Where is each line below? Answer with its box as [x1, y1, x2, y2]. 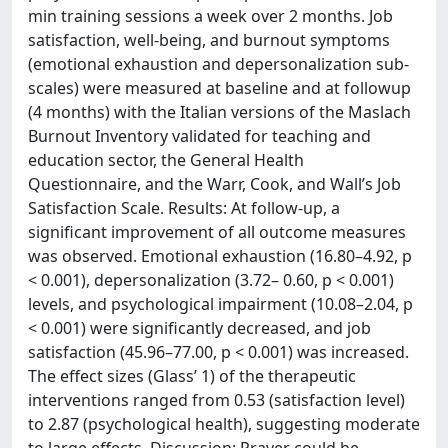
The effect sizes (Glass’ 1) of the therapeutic [28, 365, 356, 387]
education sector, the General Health [28, 149, 304, 171]
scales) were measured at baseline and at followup [28, 77, 411, 99]
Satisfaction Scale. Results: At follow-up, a [28, 197, 340, 219]
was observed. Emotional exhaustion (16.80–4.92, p [28, 245, 412, 267]
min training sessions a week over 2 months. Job [28, 5, 393, 27]
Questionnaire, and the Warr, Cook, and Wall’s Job [28, 173, 401, 195]
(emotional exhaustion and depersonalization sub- [28, 53, 409, 75]
